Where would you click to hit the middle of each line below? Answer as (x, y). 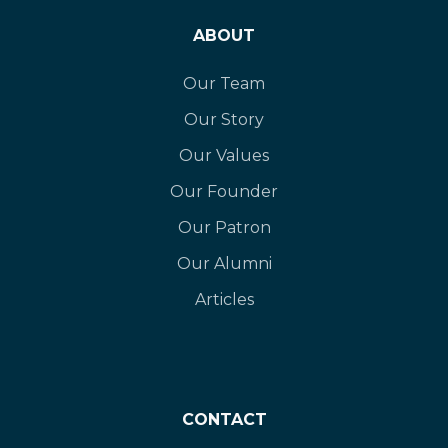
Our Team (224, 84)
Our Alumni (224, 264)
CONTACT (224, 420)
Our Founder (224, 192)
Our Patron (224, 228)
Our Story (224, 120)
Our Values (224, 156)
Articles (224, 300)
